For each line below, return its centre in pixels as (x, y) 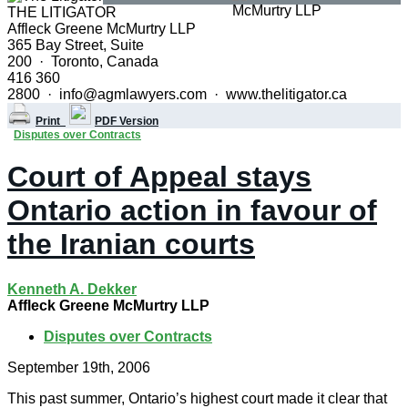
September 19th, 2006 (79, 367)
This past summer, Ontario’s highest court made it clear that (197, 398)
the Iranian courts (131, 245)
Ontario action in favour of (192, 211)
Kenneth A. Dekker (72, 289)
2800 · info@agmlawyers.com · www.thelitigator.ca (177, 94)
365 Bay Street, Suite (76, 45)
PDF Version (127, 121)
